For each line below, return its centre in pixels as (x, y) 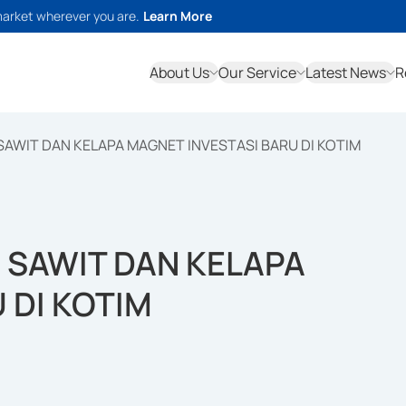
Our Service (257, 72)
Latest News (346, 72)
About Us (179, 72)
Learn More (178, 16)
